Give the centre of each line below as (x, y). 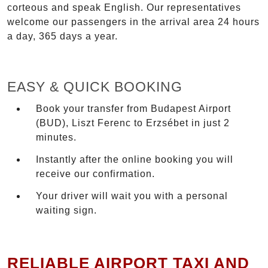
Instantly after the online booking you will (135, 160)
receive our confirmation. (95, 174)
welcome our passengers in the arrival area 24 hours (133, 22)
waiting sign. (66, 210)
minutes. (56, 138)
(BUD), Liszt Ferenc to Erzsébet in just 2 (133, 123)
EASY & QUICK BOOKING (95, 87)
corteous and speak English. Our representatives (124, 8)
